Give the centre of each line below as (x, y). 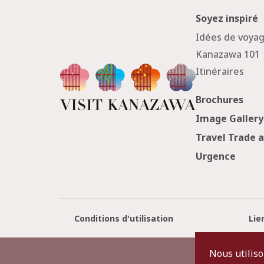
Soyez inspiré (227, 19)
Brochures (220, 100)
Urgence (216, 156)
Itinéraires (220, 71)
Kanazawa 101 (228, 55)
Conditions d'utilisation (123, 218)
